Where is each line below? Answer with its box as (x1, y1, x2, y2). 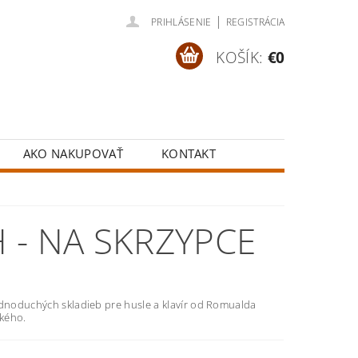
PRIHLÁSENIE (151, 15, 212, 29)
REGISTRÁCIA (225, 15, 285, 29)
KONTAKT (161, 145, 217, 161)
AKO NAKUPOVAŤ (22, 145, 123, 161)
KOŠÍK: (216, 46, 264, 68)
